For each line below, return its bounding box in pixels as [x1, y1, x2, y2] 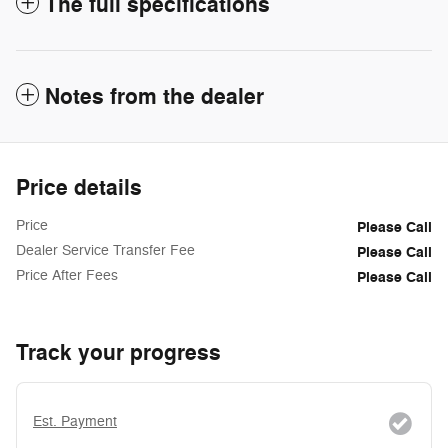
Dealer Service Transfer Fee [16, 242, 195, 260]
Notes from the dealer [45, 83, 264, 112]
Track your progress [16, 339, 221, 368]
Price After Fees [16, 267, 118, 285]
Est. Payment [33, 413, 117, 431]
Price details [16, 174, 142, 203]
